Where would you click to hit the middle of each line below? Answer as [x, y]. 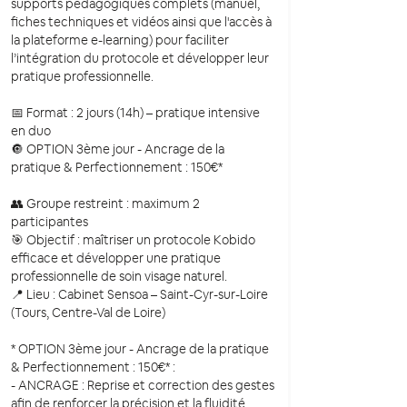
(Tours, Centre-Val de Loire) [88, 313]
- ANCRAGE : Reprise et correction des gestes [143, 386]
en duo [31, 131]
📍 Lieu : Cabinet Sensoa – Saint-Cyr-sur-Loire [139, 295]
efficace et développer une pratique [116, 258]
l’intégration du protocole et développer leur [140, 59]
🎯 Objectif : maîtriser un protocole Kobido [133, 240]
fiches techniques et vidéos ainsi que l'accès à [141, 22]
